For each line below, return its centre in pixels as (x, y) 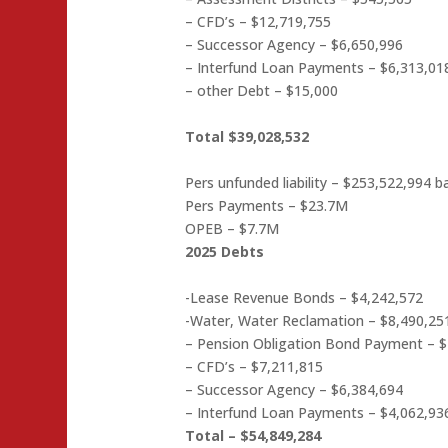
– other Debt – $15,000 (262, 91)
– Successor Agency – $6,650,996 (294, 45)
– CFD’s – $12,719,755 (258, 22)
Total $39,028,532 (247, 137)
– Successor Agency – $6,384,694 (294, 390)
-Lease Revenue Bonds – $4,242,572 (304, 298)
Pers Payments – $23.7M (267, 206)
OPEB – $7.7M (232, 229)
